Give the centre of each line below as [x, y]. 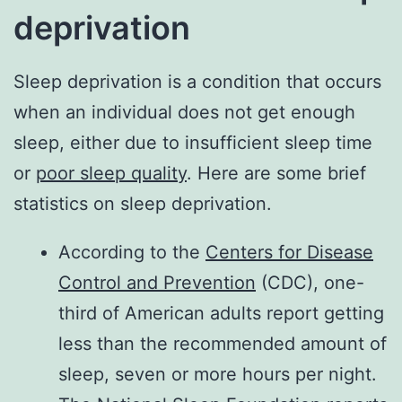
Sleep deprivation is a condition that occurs [197, 81]
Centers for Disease [289, 252]
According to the [132, 252]
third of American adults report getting [221, 313]
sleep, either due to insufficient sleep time [193, 142]
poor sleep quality [111, 173]
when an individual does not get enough [184, 112]
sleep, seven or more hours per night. [218, 374]
